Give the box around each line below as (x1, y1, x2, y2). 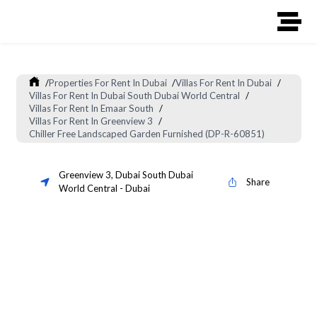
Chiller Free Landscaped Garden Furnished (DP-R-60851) (29, 128, 265, 140)
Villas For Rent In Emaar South (29, 103, 154, 115)
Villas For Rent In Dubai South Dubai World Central (29, 90, 241, 102)
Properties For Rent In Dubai (48, 77, 167, 89)
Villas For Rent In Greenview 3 (29, 115, 154, 127)
